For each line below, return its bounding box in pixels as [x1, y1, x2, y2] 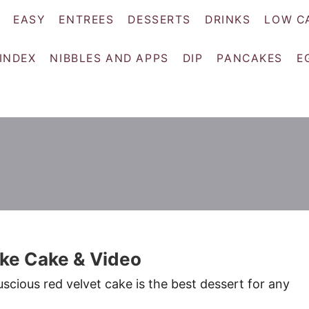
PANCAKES [217, 52, 283, 66]
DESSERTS [128, 12, 191, 26]
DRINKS [205, 12, 251, 26]
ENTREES [59, 12, 114, 26]
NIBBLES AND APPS [50, 52, 169, 66]
